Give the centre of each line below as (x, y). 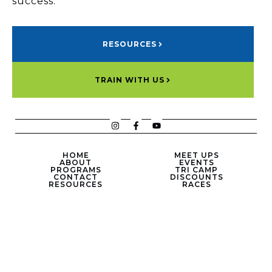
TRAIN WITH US (129, 80)
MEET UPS (196, 155)
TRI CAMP (196, 170)
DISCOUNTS (196, 177)
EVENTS (196, 163)
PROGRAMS (76, 170)
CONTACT (76, 177)
